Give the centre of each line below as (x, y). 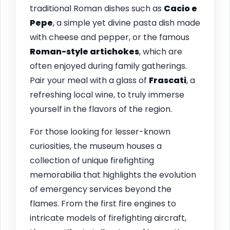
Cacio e (180, 8)
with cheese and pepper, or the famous (110, 37)
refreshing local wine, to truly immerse (107, 94)
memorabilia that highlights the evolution (113, 175)
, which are (161, 51)
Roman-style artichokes (84, 51)
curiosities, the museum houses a (96, 146)
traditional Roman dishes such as (97, 8)
